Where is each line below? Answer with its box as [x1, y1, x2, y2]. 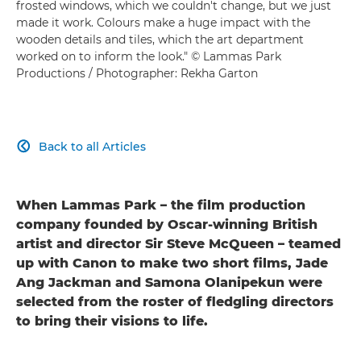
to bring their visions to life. [16, 313, 208, 329]
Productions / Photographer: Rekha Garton [16, 65, 258, 81]
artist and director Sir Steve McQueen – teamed [16, 235, 341, 251]
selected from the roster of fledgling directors [16, 293, 334, 309]
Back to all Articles [39, 139, 146, 154]
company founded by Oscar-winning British [16, 216, 317, 232]
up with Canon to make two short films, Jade [16, 255, 328, 271]
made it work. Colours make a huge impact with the [16, 15, 310, 30]
